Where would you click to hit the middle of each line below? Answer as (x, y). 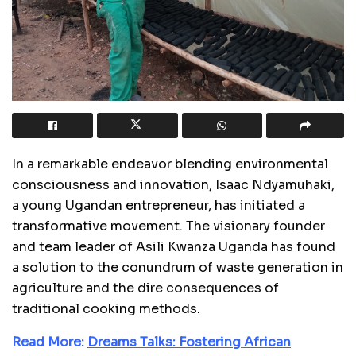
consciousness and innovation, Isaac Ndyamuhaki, (173, 184)
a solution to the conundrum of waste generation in (178, 267)
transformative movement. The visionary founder (168, 226)
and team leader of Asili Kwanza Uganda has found (174, 246)
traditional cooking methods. (106, 308)
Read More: (50, 342)
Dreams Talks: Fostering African (189, 342)
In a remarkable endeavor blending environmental (170, 164)
